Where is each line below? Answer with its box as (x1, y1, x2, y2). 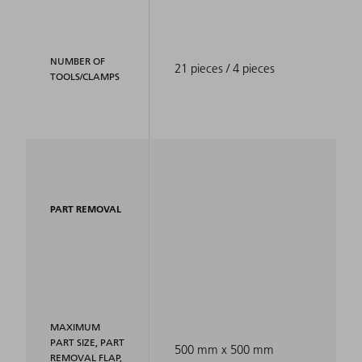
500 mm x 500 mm (174, 342, 274, 358)
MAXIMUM (50, 321, 100, 334)
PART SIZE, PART (50, 336, 124, 349)
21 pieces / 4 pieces (174, 61, 275, 77)
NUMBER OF (50, 55, 105, 68)
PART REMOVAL (50, 203, 121, 216)
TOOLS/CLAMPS (50, 70, 120, 83)
